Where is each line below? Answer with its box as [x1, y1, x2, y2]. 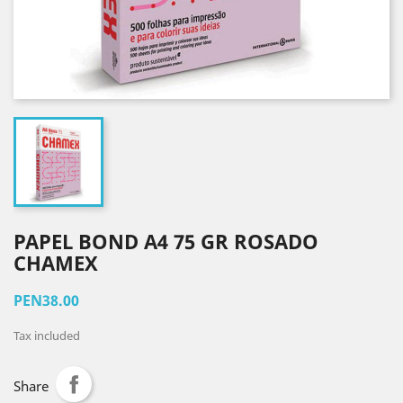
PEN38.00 [13, 291, 79, 310]
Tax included [13, 327, 80, 344]
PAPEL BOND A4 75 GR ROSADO [13, 228, 318, 255]
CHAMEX [13, 249, 98, 276]
